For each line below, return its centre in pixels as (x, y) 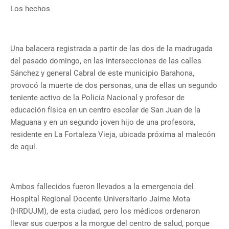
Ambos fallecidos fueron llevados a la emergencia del (102, 187)
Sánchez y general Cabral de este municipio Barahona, (102, 73)
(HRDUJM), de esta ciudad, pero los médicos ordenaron (105, 211)
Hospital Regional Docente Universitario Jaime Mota (100, 199)
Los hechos (31, 9)
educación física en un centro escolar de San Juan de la (105, 110)
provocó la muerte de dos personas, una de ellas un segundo (114, 86)
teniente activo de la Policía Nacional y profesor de (97, 98)
